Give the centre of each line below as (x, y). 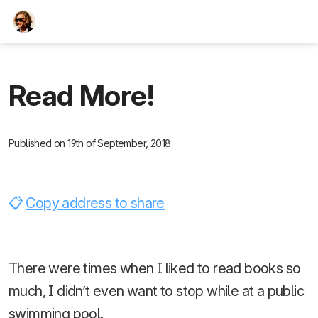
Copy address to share (95, 203)
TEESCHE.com (88, 21)
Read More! (81, 95)
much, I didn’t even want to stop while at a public (156, 291)
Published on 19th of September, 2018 (90, 143)
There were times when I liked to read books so (155, 268)
